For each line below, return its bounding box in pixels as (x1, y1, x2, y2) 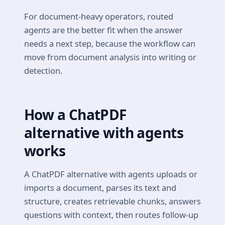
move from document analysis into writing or (24, 51, 196, 63)
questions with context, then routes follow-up (24, 209, 198, 221)
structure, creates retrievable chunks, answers (24, 195, 201, 207)
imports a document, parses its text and (24, 182, 176, 194)
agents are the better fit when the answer (24, 24, 183, 36)
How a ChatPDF (24, 104, 127, 124)
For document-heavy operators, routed (24, 10, 173, 22)
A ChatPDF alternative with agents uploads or (24, 168, 197, 180)
